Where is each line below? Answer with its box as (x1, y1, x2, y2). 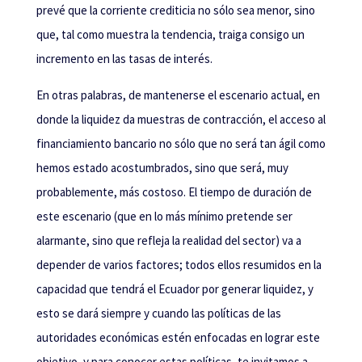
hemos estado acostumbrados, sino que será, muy (36, 159, 288, 175)
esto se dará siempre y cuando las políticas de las (36, 305, 281, 321)
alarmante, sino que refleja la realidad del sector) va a (36, 232, 301, 248)
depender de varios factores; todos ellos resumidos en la (36, 256, 322, 272)
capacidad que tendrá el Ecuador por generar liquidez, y (36, 280, 314, 297)
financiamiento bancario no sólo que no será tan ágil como (36, 135, 326, 151)
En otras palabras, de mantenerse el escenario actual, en (36, 86, 320, 103)
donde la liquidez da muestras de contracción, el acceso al (36, 111, 326, 127)
